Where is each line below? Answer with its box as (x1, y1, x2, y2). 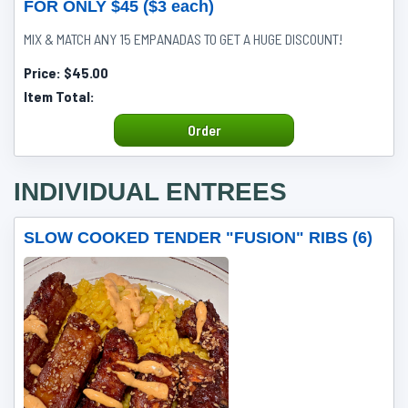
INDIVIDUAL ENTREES (14, 178, 287, 206)
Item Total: (24, 87, 95, 105)
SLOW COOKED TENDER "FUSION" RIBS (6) (24, 229, 372, 247)
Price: (24, 64, 64, 81)
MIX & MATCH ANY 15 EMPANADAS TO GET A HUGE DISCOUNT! (24, 30, 342, 47)
